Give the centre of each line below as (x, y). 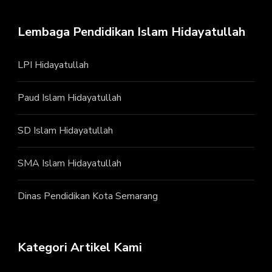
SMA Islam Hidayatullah (70, 164)
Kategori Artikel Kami (80, 248)
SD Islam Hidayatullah (65, 131)
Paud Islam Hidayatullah (70, 98)
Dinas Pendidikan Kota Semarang (88, 196)
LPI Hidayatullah (53, 65)
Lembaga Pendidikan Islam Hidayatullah (131, 32)
